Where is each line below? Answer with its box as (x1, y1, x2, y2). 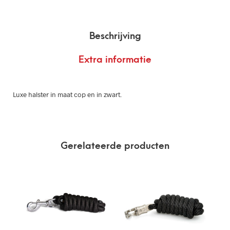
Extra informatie (79, 54, 151, 66)
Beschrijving (89, 30, 141, 42)
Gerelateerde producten (61, 141, 169, 152)
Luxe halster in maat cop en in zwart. (13, 90, 122, 99)
